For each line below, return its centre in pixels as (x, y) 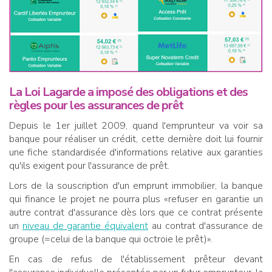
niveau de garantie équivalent (85, 226)
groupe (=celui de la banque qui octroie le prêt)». (111, 239)
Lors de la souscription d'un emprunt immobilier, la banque (136, 185)
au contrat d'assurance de (206, 226)
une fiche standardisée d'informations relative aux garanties (136, 152)
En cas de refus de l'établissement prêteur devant (136, 259)
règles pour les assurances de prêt (96, 105)
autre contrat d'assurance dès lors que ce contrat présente (136, 212)
